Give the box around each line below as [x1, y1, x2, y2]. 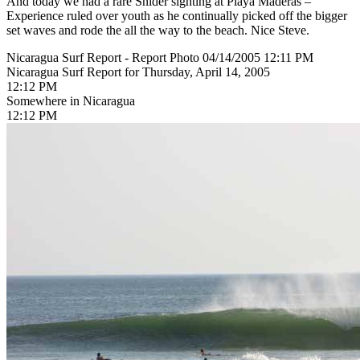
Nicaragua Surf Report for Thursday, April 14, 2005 [6, 64, 270, 79]
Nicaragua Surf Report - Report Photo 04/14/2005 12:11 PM [6, 50, 313, 64]
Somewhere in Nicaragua [6, 93, 135, 108]
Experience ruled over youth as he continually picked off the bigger [6, 8, 347, 22]
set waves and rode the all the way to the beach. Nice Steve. [6, 22, 309, 37]
